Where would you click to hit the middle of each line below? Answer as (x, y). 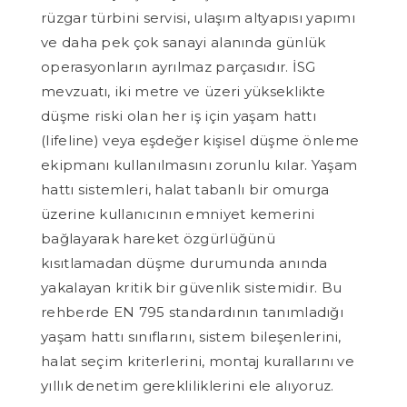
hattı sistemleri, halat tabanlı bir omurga (185, 189)
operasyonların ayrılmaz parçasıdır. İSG (179, 67)
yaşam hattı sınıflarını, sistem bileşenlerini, (191, 337)
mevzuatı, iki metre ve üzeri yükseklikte (183, 91)
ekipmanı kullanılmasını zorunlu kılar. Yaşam (199, 165)
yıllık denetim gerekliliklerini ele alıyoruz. (188, 386)
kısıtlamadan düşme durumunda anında (184, 263)
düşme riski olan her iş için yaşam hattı (179, 116)
